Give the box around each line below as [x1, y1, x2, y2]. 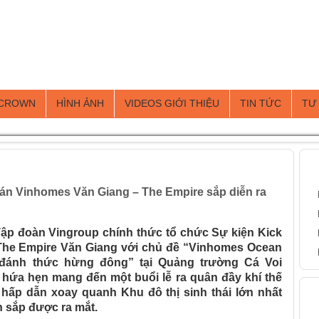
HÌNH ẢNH [56, 98, 104, 109]
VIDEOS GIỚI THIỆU [125, 98, 219, 109]
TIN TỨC [240, 98, 281, 109]
